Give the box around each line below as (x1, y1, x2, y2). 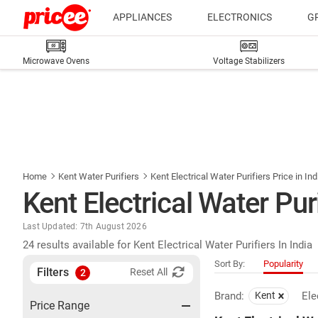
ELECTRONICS (207, 11, 272, 23)
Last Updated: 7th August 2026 (23, 221, 147, 231)
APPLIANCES (113, 11, 172, 23)
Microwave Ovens (23, 56, 89, 66)
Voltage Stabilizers (213, 56, 285, 66)
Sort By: (214, 258, 245, 269)
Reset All (130, 266, 168, 278)
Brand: (214, 290, 244, 302)
